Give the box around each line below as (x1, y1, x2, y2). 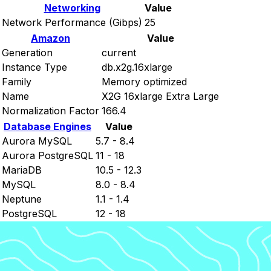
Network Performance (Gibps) (2, 16, 142, 29)
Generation (2, 47, 53, 59)
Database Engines (4, 120, 91, 133)
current (102, 47, 136, 59)
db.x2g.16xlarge (102, 61, 172, 74)
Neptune (2, 193, 42, 206)
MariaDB (2, 164, 42, 177)
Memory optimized (102, 76, 187, 88)
